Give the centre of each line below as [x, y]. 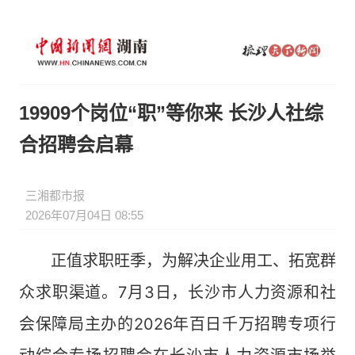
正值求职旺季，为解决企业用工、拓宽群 [177, 261]
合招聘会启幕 [76, 145]
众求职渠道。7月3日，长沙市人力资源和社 [177, 292]
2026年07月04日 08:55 [84, 215]
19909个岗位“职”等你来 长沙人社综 [171, 113]
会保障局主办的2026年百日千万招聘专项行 [177, 324]
